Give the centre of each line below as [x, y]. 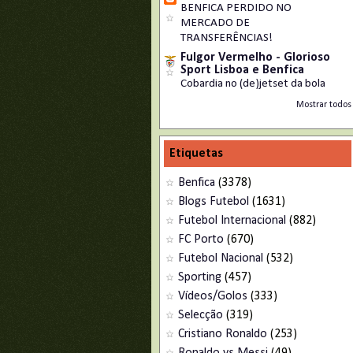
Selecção [201, 315]
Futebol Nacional [221, 258]
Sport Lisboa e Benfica [242, 70]
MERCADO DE [215, 23]
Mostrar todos [324, 105]
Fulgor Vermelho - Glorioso [255, 58]
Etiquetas [196, 154]
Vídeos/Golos [213, 296]
